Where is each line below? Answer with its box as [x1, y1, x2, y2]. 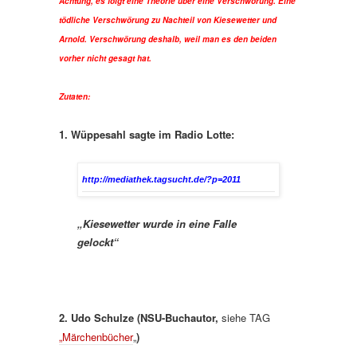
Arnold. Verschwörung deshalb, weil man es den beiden [59, 33, 277, 45]
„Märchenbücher [59, 328, 133, 344]
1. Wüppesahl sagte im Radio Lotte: [59, 126, 234, 142]
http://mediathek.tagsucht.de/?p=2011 [82, 174, 241, 184]
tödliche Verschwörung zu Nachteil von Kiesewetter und [59, 14, 277, 25]
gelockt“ [77, 233, 119, 249]
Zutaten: [59, 90, 90, 102]
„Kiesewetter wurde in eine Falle [77, 215, 237, 231]
